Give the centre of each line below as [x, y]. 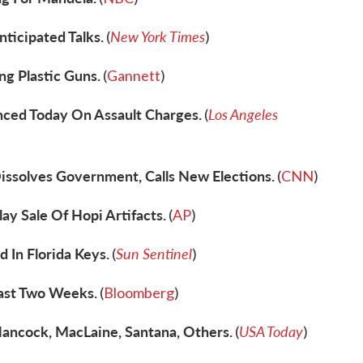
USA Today [271, 331]
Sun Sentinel [154, 253]
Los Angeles [243, 114]
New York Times [158, 36]
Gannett [134, 75]
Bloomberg [139, 293]
